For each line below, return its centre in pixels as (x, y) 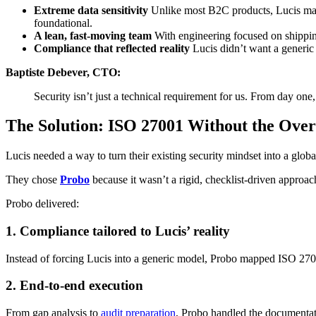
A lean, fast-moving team (93, 35)
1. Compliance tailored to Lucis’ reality (118, 231)
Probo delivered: (42, 204)
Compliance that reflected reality (112, 48)
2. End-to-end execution (74, 286)
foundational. (63, 23)
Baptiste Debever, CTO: (63, 72)
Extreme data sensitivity (91, 10)
